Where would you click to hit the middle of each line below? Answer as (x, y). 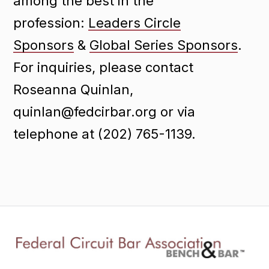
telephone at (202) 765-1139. (107, 134)
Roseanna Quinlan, (74, 89)
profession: (51, 23)
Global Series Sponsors (164, 45)
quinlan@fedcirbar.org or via (104, 111)
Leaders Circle (135, 23)
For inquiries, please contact (104, 67)
